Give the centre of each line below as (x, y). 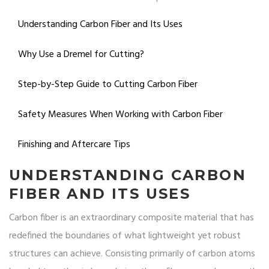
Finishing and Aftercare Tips (74, 145)
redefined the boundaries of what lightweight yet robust (125, 236)
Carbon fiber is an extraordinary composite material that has (131, 218)
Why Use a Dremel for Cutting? (81, 55)
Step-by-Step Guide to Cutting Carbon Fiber (108, 85)
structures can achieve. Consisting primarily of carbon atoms (132, 254)
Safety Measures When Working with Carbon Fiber (120, 115)
